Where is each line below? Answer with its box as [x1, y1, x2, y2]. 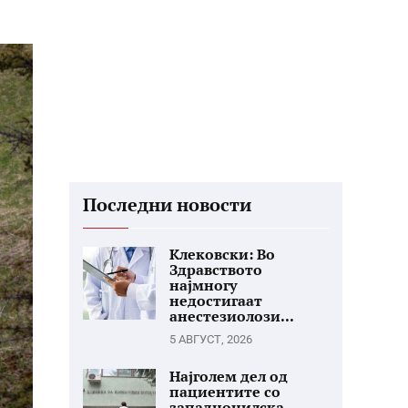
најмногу [169, 275, 237, 295]
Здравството [169, 260, 262, 280]
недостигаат [169, 291, 262, 311]
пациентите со [169, 382, 280, 402]
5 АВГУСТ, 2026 [169, 332, 252, 346]
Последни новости [83, 192, 251, 217]
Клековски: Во [169, 244, 275, 264]
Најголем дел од [169, 366, 288, 386]
